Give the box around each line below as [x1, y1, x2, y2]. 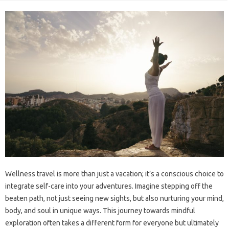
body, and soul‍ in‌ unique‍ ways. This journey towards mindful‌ [5, 206, 195, 215]
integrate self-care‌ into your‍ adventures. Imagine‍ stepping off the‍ [5, 181, 213, 190]
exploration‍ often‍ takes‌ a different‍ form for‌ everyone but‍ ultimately [5, 218, 219, 227]
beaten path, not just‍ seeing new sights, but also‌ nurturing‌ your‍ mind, [5, 194, 224, 202]
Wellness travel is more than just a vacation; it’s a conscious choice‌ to [5, 169, 224, 178]
